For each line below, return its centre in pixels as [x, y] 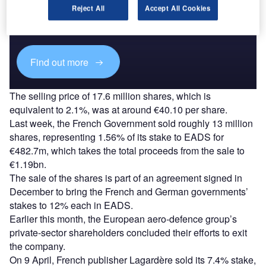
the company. [37, 246]
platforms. [35, 29]
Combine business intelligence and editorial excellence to [124, 9]
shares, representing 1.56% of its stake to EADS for [117, 137]
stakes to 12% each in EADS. [71, 205]
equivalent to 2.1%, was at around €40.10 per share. [118, 109]
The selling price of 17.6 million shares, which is [110, 96]
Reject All [88, 7]
